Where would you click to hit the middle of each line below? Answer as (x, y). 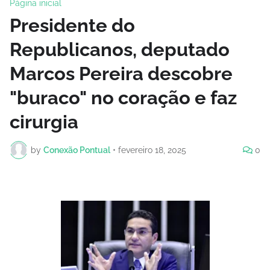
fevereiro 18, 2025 (152, 150)
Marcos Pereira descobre (121, 74)
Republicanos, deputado (120, 50)
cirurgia (44, 122)
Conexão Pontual (77, 150)
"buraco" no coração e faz (123, 98)
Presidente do (72, 26)
